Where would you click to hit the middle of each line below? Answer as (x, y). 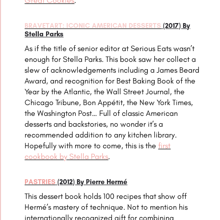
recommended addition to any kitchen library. (101, 135)
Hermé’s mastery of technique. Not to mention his (106, 207)
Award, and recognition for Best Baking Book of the (110, 81)
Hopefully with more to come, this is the (92, 146)
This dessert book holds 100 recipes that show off (106, 196)
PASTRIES (40, 182)
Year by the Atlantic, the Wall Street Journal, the (105, 92)
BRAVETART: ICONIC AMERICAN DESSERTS (93, 26)
